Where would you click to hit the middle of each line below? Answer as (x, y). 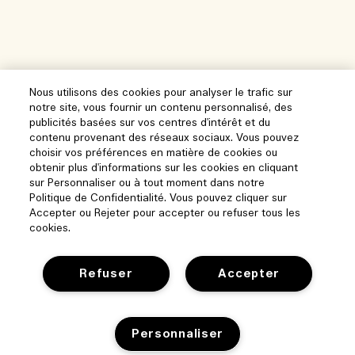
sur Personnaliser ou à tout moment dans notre (147, 183)
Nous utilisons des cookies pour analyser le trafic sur (161, 93)
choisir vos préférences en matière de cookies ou (154, 153)
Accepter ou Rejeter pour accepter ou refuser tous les (165, 214)
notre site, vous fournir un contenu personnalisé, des (161, 108)
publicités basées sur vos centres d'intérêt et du (150, 123)
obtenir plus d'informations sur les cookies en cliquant (164, 168)
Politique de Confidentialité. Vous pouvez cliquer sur (158, 198)
